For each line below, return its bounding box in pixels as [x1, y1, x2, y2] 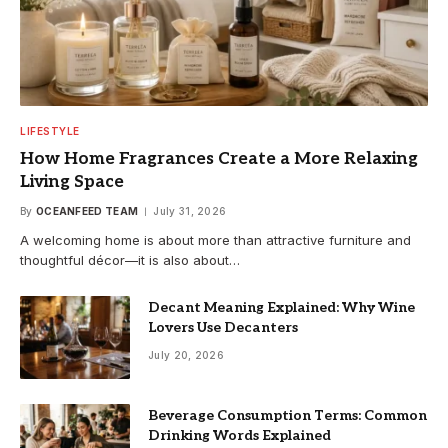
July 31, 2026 [153, 205, 227, 218]
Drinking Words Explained [148, 426, 331, 444]
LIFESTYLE [20, 125, 80, 138]
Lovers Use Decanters [148, 319, 298, 337]
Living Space [20, 172, 124, 193]
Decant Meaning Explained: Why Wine [148, 299, 415, 317]
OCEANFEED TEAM [35, 205, 139, 218]
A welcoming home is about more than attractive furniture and [20, 232, 411, 249]
